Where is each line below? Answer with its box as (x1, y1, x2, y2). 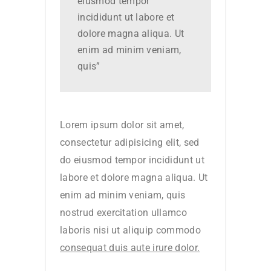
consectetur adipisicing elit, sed (60, 137, 200, 149)
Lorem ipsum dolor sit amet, (60, 119, 184, 131)
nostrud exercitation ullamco (60, 207, 187, 219)
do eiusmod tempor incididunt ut (60, 154, 204, 166)
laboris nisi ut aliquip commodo (60, 224, 201, 237)
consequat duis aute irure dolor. (60, 242, 200, 254)
